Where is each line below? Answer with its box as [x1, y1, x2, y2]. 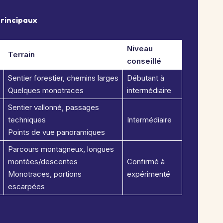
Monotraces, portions [8, 169, 82, 179]
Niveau [127, 44, 153, 53]
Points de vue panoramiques [8, 127, 105, 137]
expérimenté [127, 169, 170, 179]
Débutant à [127, 73, 164, 83]
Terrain [8, 50, 35, 59]
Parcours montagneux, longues [8, 144, 114, 154]
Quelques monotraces [8, 86, 84, 95]
